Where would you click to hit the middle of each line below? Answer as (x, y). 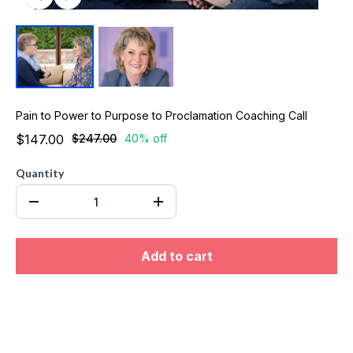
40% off (146, 138)
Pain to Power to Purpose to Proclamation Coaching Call (162, 115)
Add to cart (176, 256)
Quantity (40, 173)
